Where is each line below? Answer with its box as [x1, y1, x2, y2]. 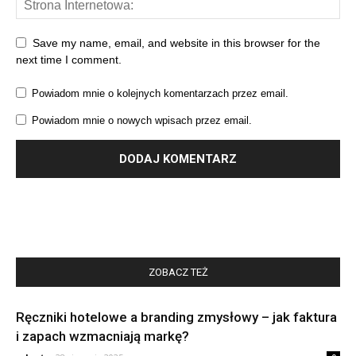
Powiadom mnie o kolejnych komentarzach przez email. [32, 87, 288, 99]
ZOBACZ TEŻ [148, 265, 208, 278]
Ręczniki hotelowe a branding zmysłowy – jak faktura [16, 308, 337, 325]
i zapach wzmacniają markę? [16, 327, 189, 344]
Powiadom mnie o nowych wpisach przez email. [32, 114, 252, 126]
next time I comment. [16, 52, 122, 66]
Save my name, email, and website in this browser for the [33, 36, 320, 49]
